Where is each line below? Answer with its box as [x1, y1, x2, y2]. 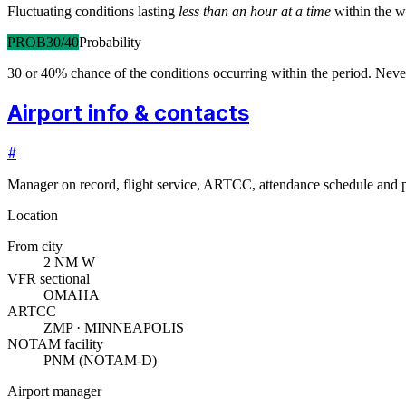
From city [7, 238, 63, 255]
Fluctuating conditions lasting [7, 3, 175, 19]
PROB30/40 [7, 34, 79, 50]
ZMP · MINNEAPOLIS [43, 320, 184, 336]
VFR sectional [7, 271, 90, 287]
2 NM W [43, 255, 95, 271]
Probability [79, 34, 141, 50]
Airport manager [7, 383, 101, 400]
